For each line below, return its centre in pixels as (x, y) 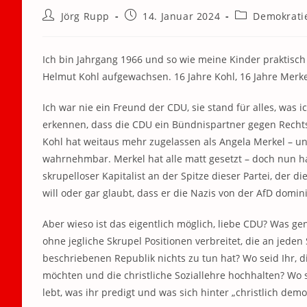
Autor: (57, 28)
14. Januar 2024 (182, 16)
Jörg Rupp (85, 16)
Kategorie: (259, 28)
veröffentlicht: (159, 28)
